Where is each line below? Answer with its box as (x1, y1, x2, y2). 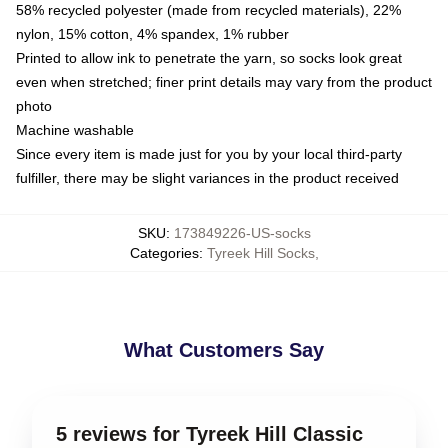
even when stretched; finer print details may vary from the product (16, 73, 432, 90)
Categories (129, 244, 199, 261)
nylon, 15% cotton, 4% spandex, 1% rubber (16, 25, 289, 42)
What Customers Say (124, 338, 324, 361)
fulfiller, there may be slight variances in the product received (16, 169, 399, 186)
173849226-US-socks (173, 224, 311, 241)
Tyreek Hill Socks (206, 244, 315, 261)
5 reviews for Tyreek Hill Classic (56, 422, 363, 445)
